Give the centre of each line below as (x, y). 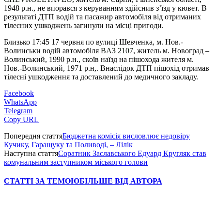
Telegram (18, 110)
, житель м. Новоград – (171, 50)
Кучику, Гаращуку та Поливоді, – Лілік (68, 144)
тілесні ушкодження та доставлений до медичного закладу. (101, 77)
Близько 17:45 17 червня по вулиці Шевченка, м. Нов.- (93, 42)
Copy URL (21, 119)
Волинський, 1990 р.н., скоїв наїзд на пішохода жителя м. (99, 59)
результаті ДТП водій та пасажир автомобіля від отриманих (102, 16)
